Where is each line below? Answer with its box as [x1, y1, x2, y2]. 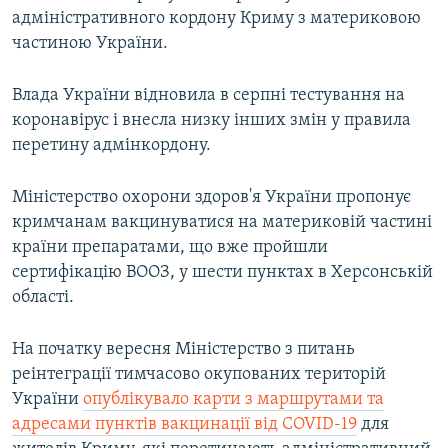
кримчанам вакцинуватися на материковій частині [12, 213, 432, 233]
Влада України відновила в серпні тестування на [12, 86, 405, 106]
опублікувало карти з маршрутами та [83, 390, 384, 410]
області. [12, 288, 74, 308]
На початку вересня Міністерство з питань [12, 340, 355, 360]
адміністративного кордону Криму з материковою [12, 9, 421, 29]
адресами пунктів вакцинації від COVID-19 [12, 415, 357, 435]
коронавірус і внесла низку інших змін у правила [12, 111, 411, 131]
